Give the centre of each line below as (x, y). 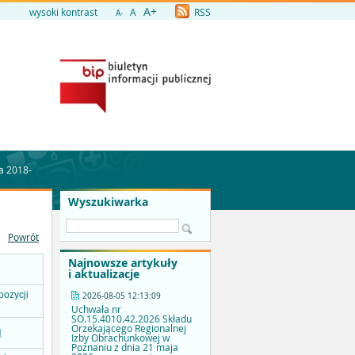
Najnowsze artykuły (123, 263)
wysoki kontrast (63, 12)
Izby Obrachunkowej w (120, 338)
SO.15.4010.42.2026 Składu (132, 319)
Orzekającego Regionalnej (129, 328)
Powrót (23, 237)
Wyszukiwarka (108, 202)
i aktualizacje (104, 274)
